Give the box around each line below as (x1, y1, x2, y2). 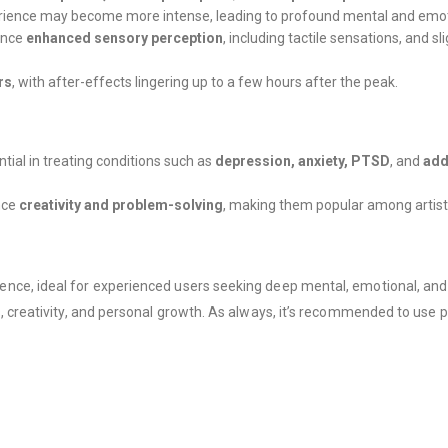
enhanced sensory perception (26, 30, 223, 47)
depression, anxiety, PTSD (215, 153, 390, 170)
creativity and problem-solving (19, 197, 223, 214)
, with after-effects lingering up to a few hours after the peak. (12, 74, 398, 91)
